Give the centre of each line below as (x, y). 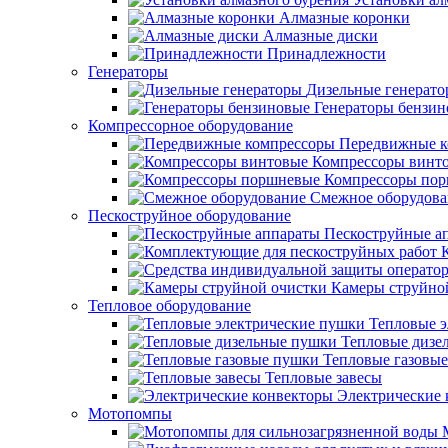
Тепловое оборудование (169, 305)
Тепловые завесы (323, 377)
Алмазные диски (320, 35)
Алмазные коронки (344, 17)
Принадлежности (326, 53)
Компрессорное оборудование (190, 125)
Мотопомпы (130, 413)
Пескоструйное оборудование (189, 215)
